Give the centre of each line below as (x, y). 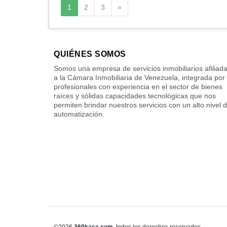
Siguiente (136, 6)
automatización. (79, 114)
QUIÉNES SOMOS (90, 54)
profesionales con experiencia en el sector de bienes (138, 86)
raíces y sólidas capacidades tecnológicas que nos (135, 96)
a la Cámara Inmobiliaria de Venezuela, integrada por (139, 77)
